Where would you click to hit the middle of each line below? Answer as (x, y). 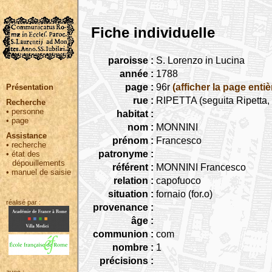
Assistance (26, 136)
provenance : (123, 207)
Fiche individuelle (153, 32)
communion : (123, 234)
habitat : (135, 114)
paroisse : (131, 60)
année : (137, 73)
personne (28, 111)
